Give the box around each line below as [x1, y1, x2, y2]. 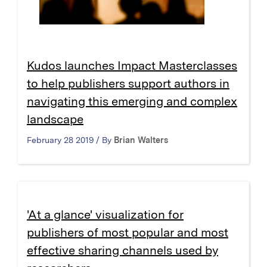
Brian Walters [114, 135, 168, 145]
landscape [27, 111, 83, 126]
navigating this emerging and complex [27, 94, 237, 108]
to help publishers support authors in [27, 76, 229, 91]
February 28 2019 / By [27, 135, 114, 145]
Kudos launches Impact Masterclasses [27, 58, 237, 73]
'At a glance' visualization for [27, 207, 184, 222]
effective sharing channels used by [27, 243, 218, 257]
